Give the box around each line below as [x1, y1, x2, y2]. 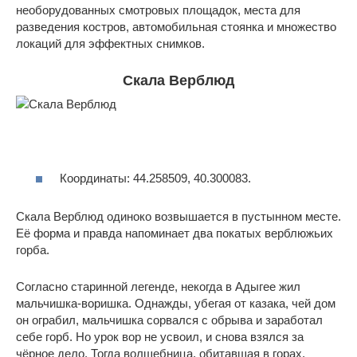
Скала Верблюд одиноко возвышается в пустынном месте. [16, 209, 341, 223]
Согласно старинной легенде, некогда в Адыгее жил [16, 279, 300, 293]
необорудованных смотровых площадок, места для [16, 3, 300, 18]
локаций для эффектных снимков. [16, 37, 205, 51]
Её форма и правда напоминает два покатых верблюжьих [16, 226, 333, 240]
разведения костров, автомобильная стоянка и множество [16, 20, 336, 34]
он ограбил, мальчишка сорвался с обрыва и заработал [16, 312, 323, 327]
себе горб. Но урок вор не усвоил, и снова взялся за [16, 329, 304, 343]
